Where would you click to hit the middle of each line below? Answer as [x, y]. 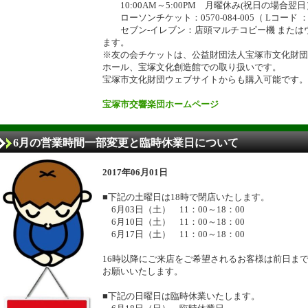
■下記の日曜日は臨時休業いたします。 [181, 296]
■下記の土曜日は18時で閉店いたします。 [186, 197]
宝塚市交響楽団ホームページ [161, 104]
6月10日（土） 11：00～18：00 [174, 222]
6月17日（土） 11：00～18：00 [174, 234]
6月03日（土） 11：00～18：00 [174, 209]
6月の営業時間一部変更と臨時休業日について [126, 143]
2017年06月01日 [135, 172]
